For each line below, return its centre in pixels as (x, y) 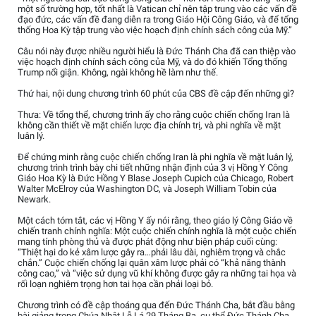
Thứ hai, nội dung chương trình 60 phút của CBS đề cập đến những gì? (156, 94)
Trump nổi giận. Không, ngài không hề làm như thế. (118, 73)
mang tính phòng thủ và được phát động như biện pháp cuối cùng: (147, 242)
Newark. (34, 200)
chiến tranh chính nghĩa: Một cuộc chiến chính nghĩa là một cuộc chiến (157, 231)
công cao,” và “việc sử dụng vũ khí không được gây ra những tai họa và (157, 274)
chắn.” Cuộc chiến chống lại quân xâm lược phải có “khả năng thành (152, 263)
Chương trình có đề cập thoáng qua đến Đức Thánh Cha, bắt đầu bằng (156, 305)
